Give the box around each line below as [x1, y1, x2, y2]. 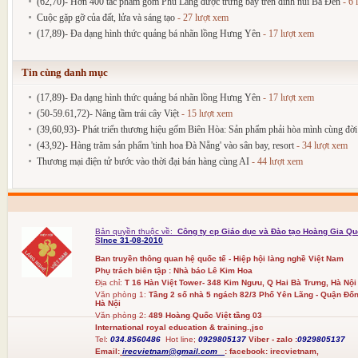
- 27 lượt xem [175, 11, 229, 23]
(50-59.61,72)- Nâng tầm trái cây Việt [37, 107, 179, 119]
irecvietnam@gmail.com [122, 346, 225, 356]
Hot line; [165, 334, 197, 344]
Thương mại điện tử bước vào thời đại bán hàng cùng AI [37, 155, 249, 167]
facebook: [229, 346, 268, 356]
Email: [95, 346, 121, 356]
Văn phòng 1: [95, 289, 149, 299]
